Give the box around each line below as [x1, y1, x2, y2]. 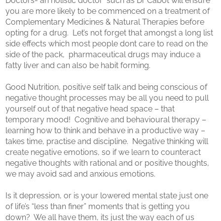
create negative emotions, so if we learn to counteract [5, 147, 201, 157]
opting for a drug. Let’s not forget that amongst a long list [5, 28, 214, 37]
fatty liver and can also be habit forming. [5, 61, 157, 70]
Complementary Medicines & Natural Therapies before [5, 17, 205, 27]
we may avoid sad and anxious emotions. [5, 169, 156, 179]
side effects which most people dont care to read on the [5, 39, 208, 48]
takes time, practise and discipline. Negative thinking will [5, 137, 209, 146]
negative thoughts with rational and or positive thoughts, [5, 158, 210, 168]
